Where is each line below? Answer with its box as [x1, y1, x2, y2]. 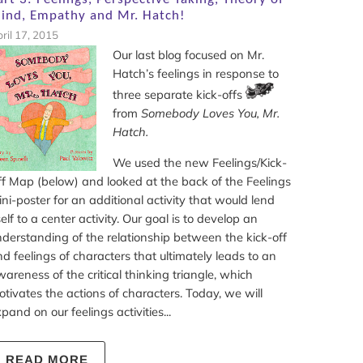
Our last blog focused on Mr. [112, 47, 264, 63]
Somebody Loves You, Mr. [140, 105, 280, 122]
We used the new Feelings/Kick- [112, 155, 287, 171]
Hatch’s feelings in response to [112, 66, 279, 82]
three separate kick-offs [112, 87, 246, 103]
